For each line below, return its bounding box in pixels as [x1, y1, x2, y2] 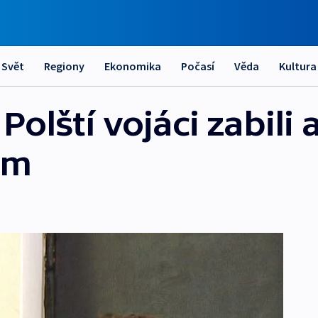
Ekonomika [104, 59, 161, 73]
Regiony [44, 59, 84, 73]
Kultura [279, 59, 317, 73]
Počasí [181, 59, 214, 73]
